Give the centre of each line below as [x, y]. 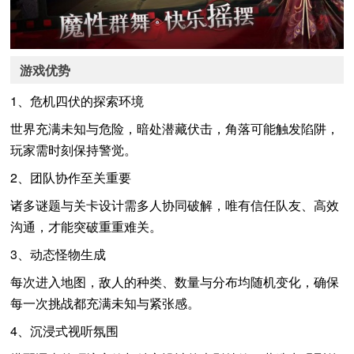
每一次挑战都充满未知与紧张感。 [105, 303]
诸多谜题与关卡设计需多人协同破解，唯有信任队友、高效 [175, 205]
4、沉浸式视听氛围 [65, 330]
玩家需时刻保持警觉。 [74, 149]
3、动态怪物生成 [58, 254]
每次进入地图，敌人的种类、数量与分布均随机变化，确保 [175, 281]
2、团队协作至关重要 [71, 177]
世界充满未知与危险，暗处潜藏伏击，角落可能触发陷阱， [175, 128]
